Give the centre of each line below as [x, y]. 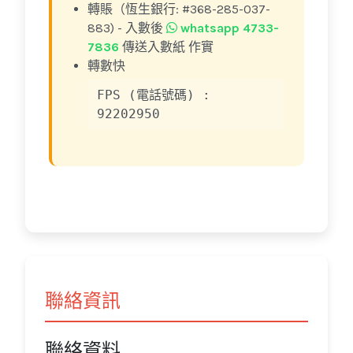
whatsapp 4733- [228, 28]
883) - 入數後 [127, 28]
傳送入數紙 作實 [166, 47]
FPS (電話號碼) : [154, 95]
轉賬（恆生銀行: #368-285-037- [179, 9]
